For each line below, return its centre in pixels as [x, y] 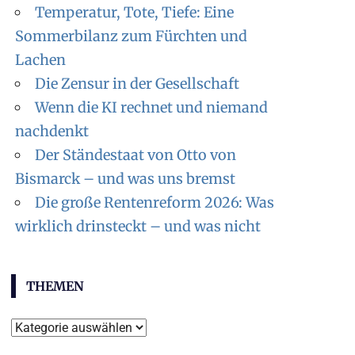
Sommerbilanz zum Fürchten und [132, 36]
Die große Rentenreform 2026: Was [155, 202]
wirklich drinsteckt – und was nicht [138, 226]
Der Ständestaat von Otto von [136, 155]
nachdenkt [52, 131]
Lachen [41, 59]
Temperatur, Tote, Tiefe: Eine [135, 12]
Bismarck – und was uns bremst [126, 178]
